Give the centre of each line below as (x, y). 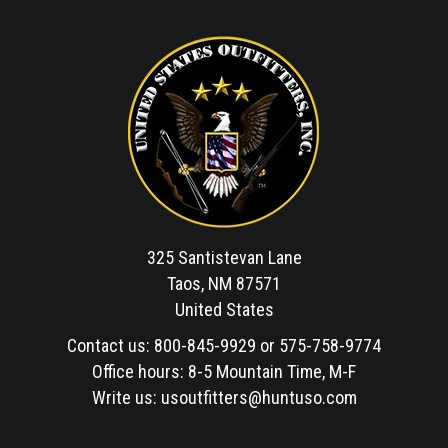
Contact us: (110, 345)
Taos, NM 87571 (224, 283)
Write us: (126, 397)
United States (224, 309)
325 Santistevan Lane (224, 257)
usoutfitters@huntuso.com (258, 397)
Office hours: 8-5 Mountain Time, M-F (224, 371)
